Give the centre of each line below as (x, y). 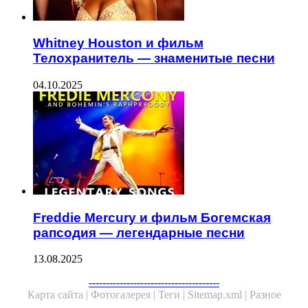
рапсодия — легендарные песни (139, 232)
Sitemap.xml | (218, 295)
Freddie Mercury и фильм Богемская (152, 217)
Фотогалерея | (124, 295)
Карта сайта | (59, 295)
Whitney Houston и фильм (118, 43)
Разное (265, 295)
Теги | (173, 295)
